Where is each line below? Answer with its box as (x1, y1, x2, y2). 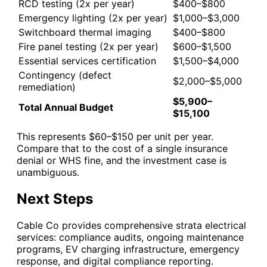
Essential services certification (18, 54, 156, 67)
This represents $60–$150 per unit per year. (17, 130, 213, 142)
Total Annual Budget (18, 101, 113, 113)
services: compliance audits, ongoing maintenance (17, 231, 244, 243)
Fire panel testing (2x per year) (18, 40, 159, 52)
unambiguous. (17, 166, 79, 178)
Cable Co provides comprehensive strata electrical (17, 219, 246, 231)
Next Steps (17, 190, 93, 207)
